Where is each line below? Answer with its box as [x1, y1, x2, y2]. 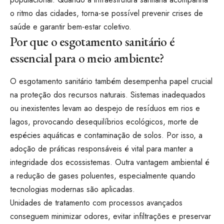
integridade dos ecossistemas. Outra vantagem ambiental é [10, 156, 209, 168]
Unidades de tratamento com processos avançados [10, 196, 182, 208]
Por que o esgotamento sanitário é [10, 33, 175, 50]
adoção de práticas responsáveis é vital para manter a [10, 142, 193, 154]
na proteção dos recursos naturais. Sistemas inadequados [10, 88, 205, 100]
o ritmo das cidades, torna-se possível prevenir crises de [10, 7, 203, 19]
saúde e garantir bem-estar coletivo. [10, 21, 131, 33]
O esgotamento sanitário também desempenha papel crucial [10, 75, 212, 87]
